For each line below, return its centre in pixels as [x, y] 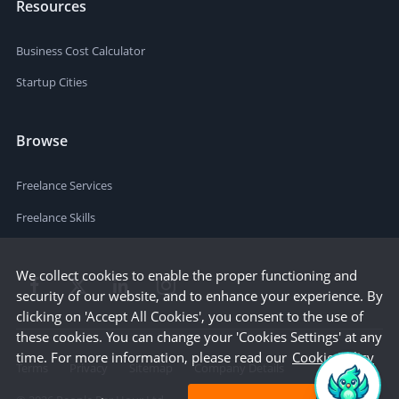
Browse [42, 140]
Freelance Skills [56, 217]
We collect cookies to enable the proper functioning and [187, 275]
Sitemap [151, 368]
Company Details [239, 368]
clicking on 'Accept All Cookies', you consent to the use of [190, 316]
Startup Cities [52, 82]
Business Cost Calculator [81, 51]
